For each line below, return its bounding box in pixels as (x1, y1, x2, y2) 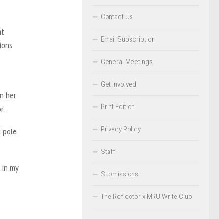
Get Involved (101, 79, 136, 88)
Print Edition (101, 102, 135, 111)
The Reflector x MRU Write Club (101, 192, 192, 201)
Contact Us (101, 12, 133, 21)
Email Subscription (101, 34, 155, 44)
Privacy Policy (101, 124, 141, 133)
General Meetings (101, 57, 153, 66)
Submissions (101, 169, 138, 178)
